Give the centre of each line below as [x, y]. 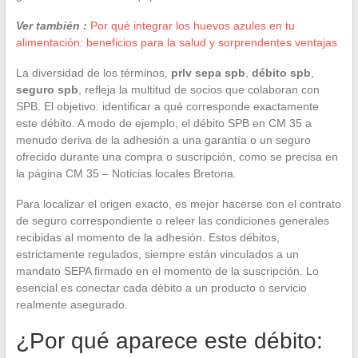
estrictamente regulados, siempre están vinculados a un [157, 254]
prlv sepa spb [208, 72]
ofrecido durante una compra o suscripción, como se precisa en [177, 156]
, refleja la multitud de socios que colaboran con [199, 89]
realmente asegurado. [72, 304]
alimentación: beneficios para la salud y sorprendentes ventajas [176, 42]
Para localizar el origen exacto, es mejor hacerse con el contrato [178, 203]
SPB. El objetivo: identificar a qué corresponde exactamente [167, 106]
